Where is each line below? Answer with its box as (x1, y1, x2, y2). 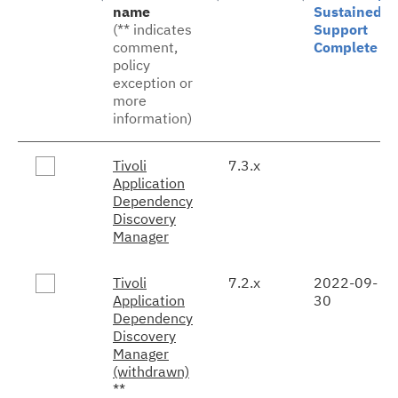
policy (113, 55, 150, 74)
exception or (113, 73, 193, 92)
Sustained (314, 2, 382, 20)
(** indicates (113, 20, 192, 38)
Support (314, 20, 368, 38)
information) (113, 108, 192, 127)
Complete (314, 37, 378, 56)
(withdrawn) (113, 362, 189, 380)
